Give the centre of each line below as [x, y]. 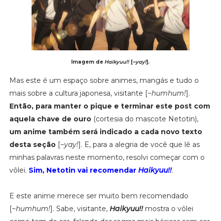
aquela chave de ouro [50, 119]
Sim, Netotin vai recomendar [83, 170]
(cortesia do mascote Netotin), [145, 119]
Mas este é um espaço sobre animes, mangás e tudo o [104, 80]
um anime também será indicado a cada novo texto [106, 131]
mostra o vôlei [168, 208]
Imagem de [88, 62]
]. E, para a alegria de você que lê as [139, 144]
